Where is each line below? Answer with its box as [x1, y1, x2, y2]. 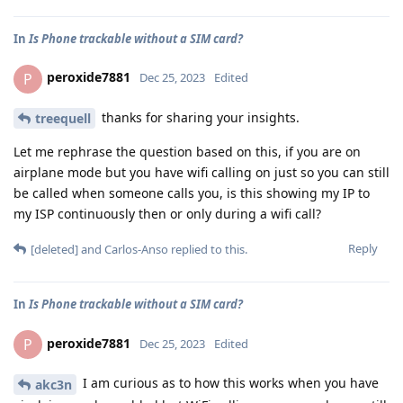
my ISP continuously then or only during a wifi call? [13, 205, 321, 223]
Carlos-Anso [104, 241, 168, 258]
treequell [35, 110, 91, 128]
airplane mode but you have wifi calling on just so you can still [13, 164, 390, 182]
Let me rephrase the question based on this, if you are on [13, 143, 361, 161]
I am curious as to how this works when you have [79, 374, 379, 392]
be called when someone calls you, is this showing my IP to [13, 184, 370, 202]
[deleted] [31, 241, 78, 258]
